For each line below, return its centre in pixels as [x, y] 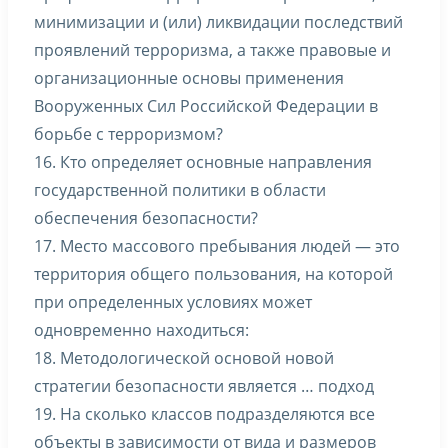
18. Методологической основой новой [184, 358]
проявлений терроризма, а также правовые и [212, 50]
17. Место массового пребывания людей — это [217, 246]
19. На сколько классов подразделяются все [204, 414]
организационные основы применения [189, 78]
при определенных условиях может [173, 302]
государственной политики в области [180, 190]
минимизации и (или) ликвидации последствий [218, 22]
